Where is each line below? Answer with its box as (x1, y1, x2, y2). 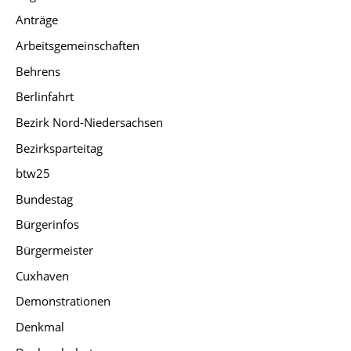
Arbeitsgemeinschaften (16, 38, 139, 53)
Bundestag (16, 190, 73, 207)
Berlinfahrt (16, 89, 74, 105)
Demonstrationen (16, 293, 110, 309)
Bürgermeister (16, 242, 93, 259)
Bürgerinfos (16, 216, 79, 233)
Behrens (16, 63, 60, 79)
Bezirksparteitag (16, 139, 103, 156)
